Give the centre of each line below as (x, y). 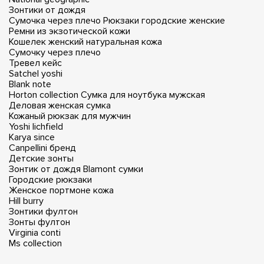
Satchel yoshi (36, 73)
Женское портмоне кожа (61, 190)
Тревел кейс (35, 63)
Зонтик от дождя (45, 169)
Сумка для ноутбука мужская (143, 95)
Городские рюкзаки (50, 179)
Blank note (30, 84)
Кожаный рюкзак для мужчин (70, 116)
